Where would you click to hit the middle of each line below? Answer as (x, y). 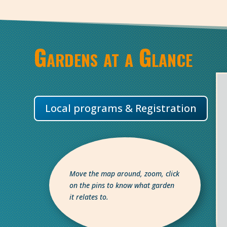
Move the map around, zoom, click (125, 173)
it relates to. (90, 197)
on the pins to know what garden (122, 185)
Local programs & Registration (121, 108)
